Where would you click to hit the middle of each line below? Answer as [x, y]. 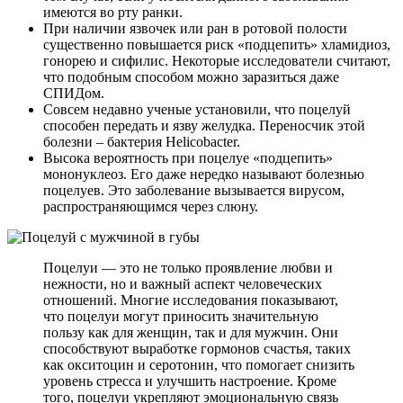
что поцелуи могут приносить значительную [181, 317]
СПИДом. [74, 94]
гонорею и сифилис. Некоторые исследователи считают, [217, 61]
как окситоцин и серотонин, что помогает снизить [199, 365]
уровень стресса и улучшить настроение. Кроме [190, 381]
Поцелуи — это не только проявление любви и [188, 268]
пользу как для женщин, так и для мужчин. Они [191, 333]
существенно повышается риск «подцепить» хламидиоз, [217, 45]
